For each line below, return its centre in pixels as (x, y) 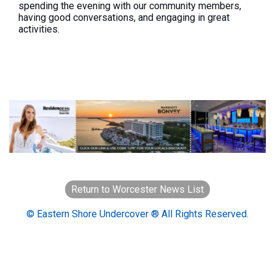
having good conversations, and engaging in (113, 17)
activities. (39, 29)
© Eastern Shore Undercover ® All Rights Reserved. (137, 214)
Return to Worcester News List (137, 189)
